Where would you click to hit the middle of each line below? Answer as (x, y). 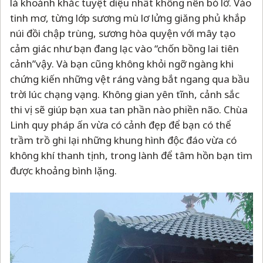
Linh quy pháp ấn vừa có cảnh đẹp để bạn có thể (121, 124)
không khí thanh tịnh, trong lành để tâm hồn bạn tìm (131, 155)
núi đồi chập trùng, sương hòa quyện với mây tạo (123, 33)
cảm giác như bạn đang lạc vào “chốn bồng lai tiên (124, 48)
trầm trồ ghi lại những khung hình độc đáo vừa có (123, 140)
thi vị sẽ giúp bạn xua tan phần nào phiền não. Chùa (129, 109)
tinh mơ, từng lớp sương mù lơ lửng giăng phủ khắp (128, 18)
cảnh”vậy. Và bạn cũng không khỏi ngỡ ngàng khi (122, 63)
